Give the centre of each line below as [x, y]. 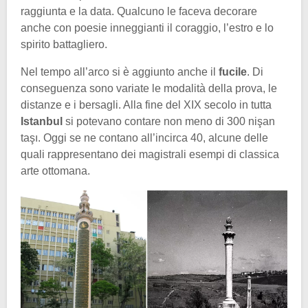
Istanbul [43, 122]
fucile [233, 72]
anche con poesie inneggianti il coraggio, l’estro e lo [147, 28]
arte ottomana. [55, 171]
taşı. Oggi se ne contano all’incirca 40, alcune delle [144, 138]
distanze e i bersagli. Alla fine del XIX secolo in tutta [146, 105]
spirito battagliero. [64, 45]
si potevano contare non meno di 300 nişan [170, 122]
